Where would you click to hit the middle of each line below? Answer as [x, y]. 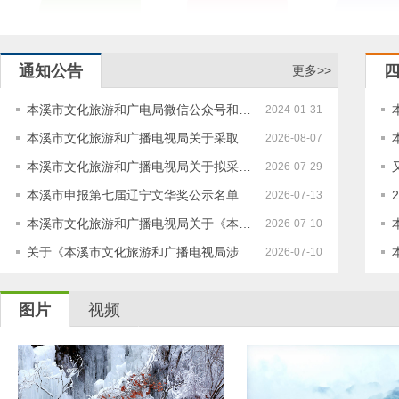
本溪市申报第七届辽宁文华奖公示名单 [133, 195]
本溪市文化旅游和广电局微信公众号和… [139, 110]
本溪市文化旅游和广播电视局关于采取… [139, 138]
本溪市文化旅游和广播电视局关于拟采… [139, 167]
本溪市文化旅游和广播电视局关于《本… [139, 224]
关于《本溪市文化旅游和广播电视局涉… [139, 252]
